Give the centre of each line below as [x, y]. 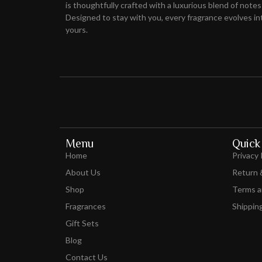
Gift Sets [82, 223]
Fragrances [86, 206]
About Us [83, 173]
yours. [77, 29]
